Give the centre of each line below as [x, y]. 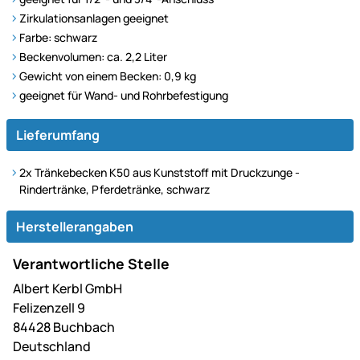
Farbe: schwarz [58, 37]
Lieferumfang [58, 135]
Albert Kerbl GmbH [67, 288]
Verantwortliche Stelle [91, 263]
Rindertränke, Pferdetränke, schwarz [115, 189]
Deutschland [52, 346]
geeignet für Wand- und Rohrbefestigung [124, 95]
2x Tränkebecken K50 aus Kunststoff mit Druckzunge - [160, 172]
